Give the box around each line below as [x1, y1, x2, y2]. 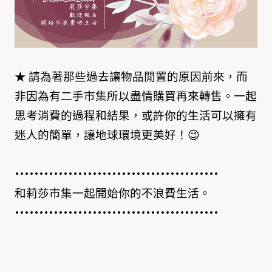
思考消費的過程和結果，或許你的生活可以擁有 [15, 108, 257, 123]
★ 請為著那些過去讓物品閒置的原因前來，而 [15, 69, 248, 84]
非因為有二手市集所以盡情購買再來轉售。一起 [15, 89, 257, 103]
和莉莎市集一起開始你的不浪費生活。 [15, 186, 211, 200]
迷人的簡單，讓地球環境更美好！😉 [15, 127, 200, 142]
